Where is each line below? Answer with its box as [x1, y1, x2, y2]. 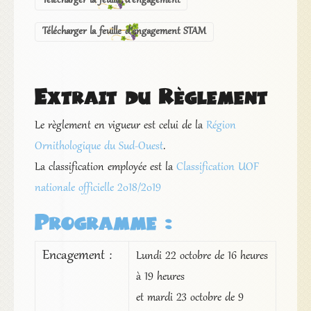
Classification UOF [176, 160, 259, 175]
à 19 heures [135, 270, 185, 285]
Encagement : [42, 248, 112, 265]
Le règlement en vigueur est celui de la [34, 119, 206, 133]
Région [205, 119, 236, 133]
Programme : [34, 207, 172, 236]
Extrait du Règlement [34, 81, 268, 110]
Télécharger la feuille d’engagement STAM [42, 26, 206, 39]
